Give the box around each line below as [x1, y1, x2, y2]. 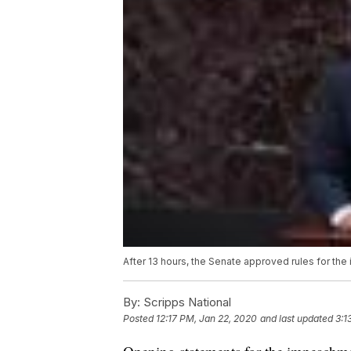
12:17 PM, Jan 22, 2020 [156, 313, 257, 325]
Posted [123, 313, 156, 325]
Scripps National [140, 295, 231, 310]
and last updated [260, 313, 333, 325]
